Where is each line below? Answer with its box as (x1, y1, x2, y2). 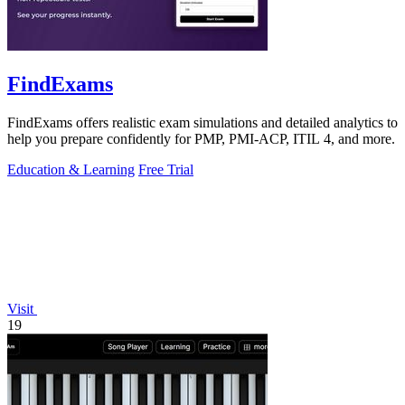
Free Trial (138, 161, 193, 177)
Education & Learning (7, 161, 135, 177)
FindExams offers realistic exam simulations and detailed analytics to (7, 114, 398, 130)
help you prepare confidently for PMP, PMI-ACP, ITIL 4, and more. (7, 130, 395, 146)
